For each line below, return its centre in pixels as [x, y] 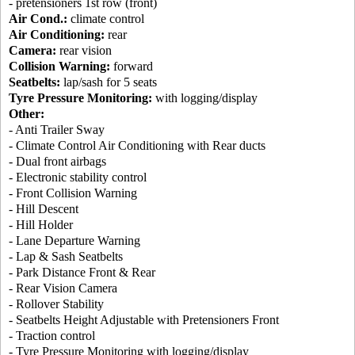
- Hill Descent [44, 209]
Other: [27, 114]
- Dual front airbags [57, 162]
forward [132, 67]
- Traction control [52, 336]
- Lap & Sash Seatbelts [66, 257]
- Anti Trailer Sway [57, 130]
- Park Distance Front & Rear [82, 273]
